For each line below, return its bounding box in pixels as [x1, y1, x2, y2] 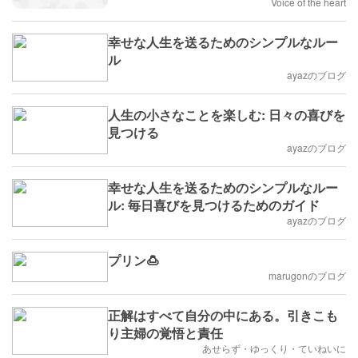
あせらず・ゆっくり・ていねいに [202, 340, 346, 355]
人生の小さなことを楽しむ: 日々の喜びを [108, 105, 345, 124]
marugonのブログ [268, 268, 346, 282]
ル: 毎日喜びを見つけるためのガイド [108, 195, 320, 214]
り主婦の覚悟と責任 [108, 323, 223, 342]
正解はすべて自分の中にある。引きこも [108, 305, 338, 324]
